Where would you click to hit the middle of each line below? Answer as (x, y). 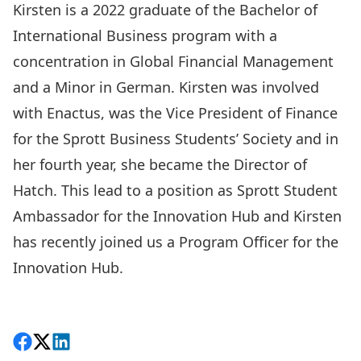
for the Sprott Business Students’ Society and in (176, 139)
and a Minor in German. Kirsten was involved (166, 87)
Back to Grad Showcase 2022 (111, 293)
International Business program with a (145, 35)
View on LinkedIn (109, 344)
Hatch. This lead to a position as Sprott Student (175, 190)
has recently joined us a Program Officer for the (176, 242)
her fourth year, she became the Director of (160, 164)
